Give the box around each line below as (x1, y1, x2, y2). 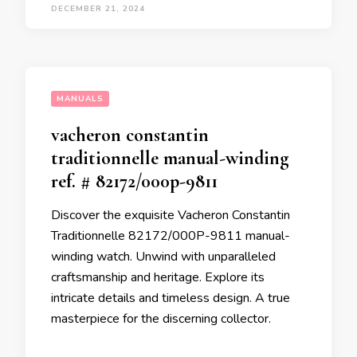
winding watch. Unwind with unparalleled (51, 248, 276, 266)
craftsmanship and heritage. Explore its (51, 269, 265, 287)
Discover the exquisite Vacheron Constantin (51, 206, 290, 225)
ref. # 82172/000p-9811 (51, 170, 218, 194)
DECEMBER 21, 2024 (51, 3, 145, 15)
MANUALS (57, 93, 104, 105)
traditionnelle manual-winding (51, 147, 288, 171)
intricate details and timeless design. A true (51, 289, 290, 308)
